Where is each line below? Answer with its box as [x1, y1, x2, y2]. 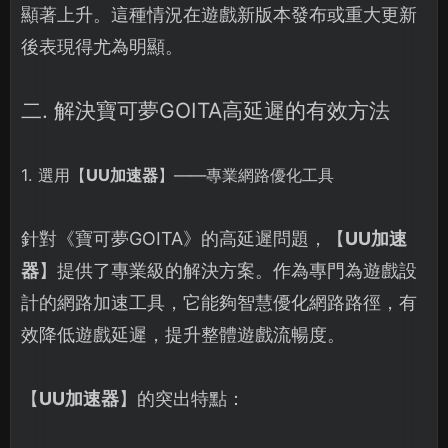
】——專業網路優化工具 [158, 165, 334, 186]
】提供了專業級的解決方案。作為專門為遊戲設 [39, 260, 417, 282]
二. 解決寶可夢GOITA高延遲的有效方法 [21, 98, 390, 124]
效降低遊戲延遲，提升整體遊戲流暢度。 [21, 324, 345, 346]
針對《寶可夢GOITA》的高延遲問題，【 [21, 228, 345, 250]
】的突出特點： [119, 388, 245, 410]
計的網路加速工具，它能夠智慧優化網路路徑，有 [21, 292, 417, 314]
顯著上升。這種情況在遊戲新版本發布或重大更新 [21, 4, 417, 26]
